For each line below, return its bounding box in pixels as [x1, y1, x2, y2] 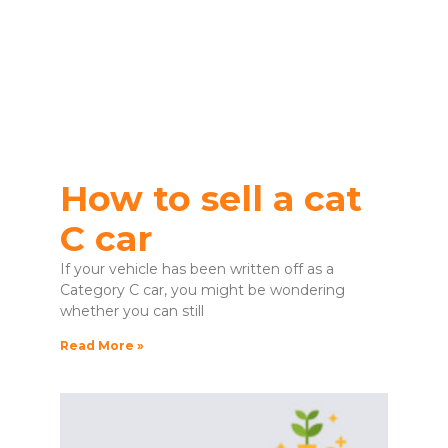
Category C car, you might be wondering [60, 281, 345, 300]
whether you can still [60, 302, 204, 321]
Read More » [60, 338, 144, 354]
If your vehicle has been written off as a [60, 260, 334, 279]
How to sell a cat [60, 177, 362, 221]
